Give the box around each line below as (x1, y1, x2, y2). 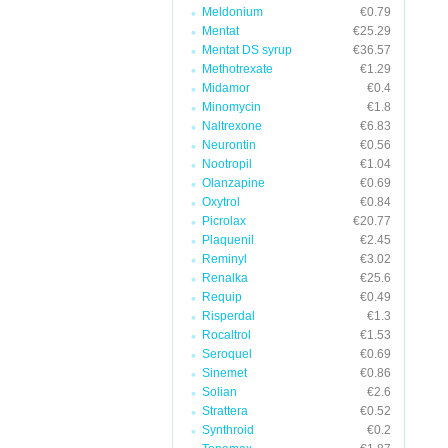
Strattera (202, 404, 248, 418)
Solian (202, 385, 237, 399)
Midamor (202, 81, 250, 95)
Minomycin (202, 100, 261, 114)
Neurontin (202, 138, 256, 152)
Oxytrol (202, 195, 240, 209)
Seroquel (202, 347, 252, 361)
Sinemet (202, 366, 247, 380)
